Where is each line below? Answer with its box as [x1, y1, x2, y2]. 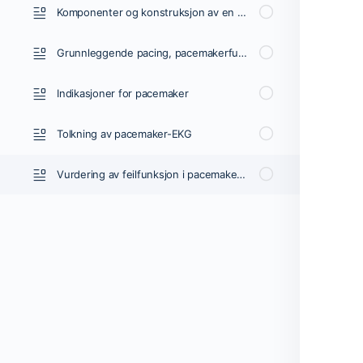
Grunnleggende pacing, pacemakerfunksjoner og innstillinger [238, 46, 248, 59]
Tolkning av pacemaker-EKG [57, 127, 192, 140]
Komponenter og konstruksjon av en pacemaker [237, 6, 246, 19]
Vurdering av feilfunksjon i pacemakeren [237, 168, 246, 181]
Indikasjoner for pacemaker [57, 87, 189, 100]
